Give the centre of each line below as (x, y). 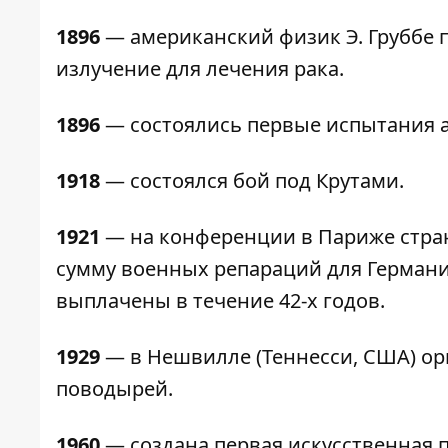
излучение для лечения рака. (200, 69)
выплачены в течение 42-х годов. (220, 301)
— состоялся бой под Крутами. (252, 181)
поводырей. (114, 389)
